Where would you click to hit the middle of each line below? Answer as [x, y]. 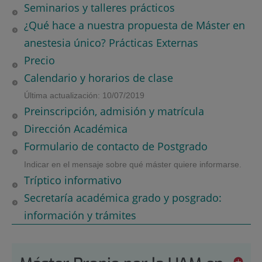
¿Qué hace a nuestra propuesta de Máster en [134, 25]
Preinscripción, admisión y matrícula [114, 111]
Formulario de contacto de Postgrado [116, 146]
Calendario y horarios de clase [98, 78]
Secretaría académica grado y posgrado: [123, 197]
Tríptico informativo [73, 180]
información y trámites [80, 215]
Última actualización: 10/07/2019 [84, 96]
